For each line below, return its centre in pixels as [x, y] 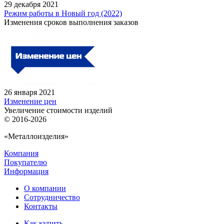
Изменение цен [30, 101]
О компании [45, 188]
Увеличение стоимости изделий [58, 110]
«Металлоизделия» [36, 136]
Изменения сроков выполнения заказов [71, 22]
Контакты [41, 206]
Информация [26, 171]
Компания [21, 153]
